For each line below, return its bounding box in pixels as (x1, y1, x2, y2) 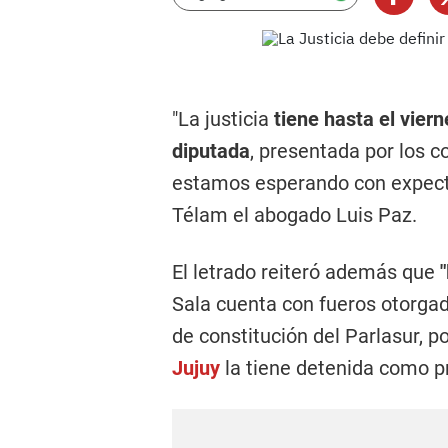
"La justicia (172, 107, 269, 131)
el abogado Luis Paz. (228, 203, 417, 227)
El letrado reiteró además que (172, 260, 440, 284)
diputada (172, 139, 250, 163)
